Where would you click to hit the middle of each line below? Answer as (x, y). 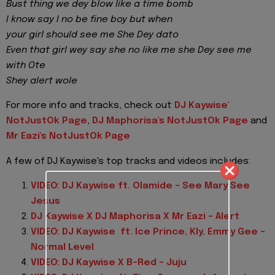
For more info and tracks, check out (89, 106)
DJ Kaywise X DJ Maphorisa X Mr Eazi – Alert (135, 216)
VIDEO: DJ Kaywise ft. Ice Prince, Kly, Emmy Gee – (148, 232)
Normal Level (62, 247)
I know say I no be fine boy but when (89, 19)
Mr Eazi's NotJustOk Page (68, 137)
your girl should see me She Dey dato (92, 35)
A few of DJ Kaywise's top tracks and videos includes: (128, 161)
